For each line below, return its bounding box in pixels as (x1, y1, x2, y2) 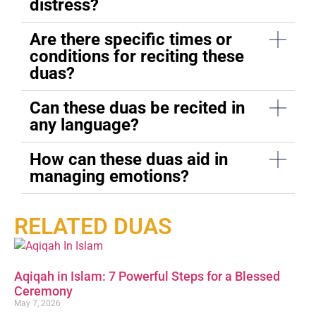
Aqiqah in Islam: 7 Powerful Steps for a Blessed (14, 268, 280, 284)
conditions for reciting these (30, 46, 244, 66)
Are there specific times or (30, 29, 232, 49)
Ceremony (14, 283, 73, 298)
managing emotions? (30, 166, 189, 186)
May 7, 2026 (14, 298, 61, 308)
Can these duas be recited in (30, 97, 245, 118)
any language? (30, 114, 139, 135)
